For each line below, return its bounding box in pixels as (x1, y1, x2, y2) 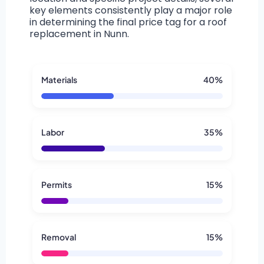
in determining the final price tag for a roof (29, 15, 227, 29)
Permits (41, 179, 72, 190)
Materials (41, 74, 77, 85)
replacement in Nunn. (29, 27, 129, 41)
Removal (41, 232, 76, 243)
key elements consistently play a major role (29, 4, 232, 18)
